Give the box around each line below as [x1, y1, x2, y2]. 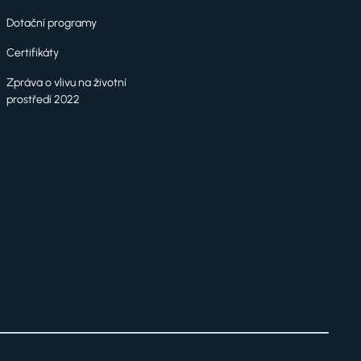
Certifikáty [6, 46, 59, 60]
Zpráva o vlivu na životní [6, 76, 127, 89]
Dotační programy [6, 16, 97, 30]
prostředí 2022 [6, 93, 80, 106]
